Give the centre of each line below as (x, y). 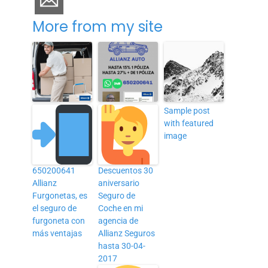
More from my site (98, 26)
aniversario (119, 183)
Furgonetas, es (60, 195)
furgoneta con (59, 220)
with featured (189, 123)
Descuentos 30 (126, 170)
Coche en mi (121, 208)
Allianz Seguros (127, 233)
